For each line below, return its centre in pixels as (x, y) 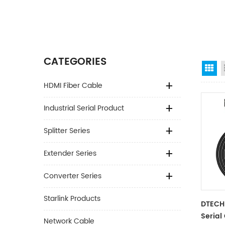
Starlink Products (72, 199)
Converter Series (73, 176)
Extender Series (70, 153)
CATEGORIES (75, 62)
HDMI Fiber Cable (73, 86)
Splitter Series (67, 131)
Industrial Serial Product (84, 108)
